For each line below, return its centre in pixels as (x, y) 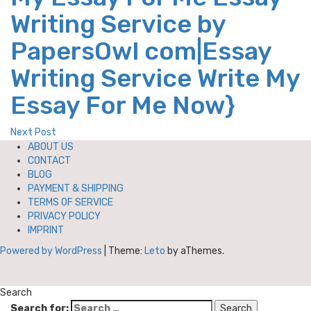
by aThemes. (195, 251)
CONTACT (49, 161)
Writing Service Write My (155, 78)
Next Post (33, 132)
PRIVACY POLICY (64, 216)
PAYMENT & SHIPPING (76, 188)
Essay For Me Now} (123, 105)
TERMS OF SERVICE (70, 202)
